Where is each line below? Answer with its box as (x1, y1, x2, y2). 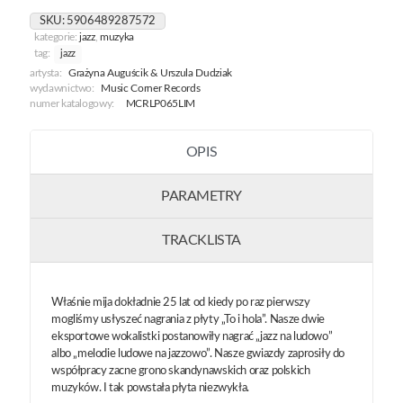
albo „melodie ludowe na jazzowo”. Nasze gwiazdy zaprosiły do (51, 347, 345, 360)
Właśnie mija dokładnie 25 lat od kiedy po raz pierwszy (51, 296, 310, 309)
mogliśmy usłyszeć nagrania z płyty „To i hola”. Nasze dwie (51, 313, 325, 326)
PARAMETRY (161, 188, 242, 203)
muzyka (100, 31, 134, 42)
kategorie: (34, 31, 80, 42)
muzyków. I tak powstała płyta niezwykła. (51, 381, 249, 394)
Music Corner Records (101, 83, 201, 94)
